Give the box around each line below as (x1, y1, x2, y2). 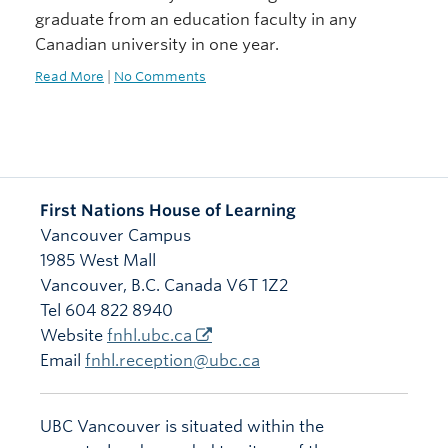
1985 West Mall (40, 251, 156, 271)
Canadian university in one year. (35, 35, 279, 55)
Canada (164, 276, 222, 296)
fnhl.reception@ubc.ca (85, 351, 260, 371)
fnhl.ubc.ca (107, 326, 192, 346)
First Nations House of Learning (40, 201, 296, 221)
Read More (35, 69, 104, 85)
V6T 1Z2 (226, 276, 288, 296)
